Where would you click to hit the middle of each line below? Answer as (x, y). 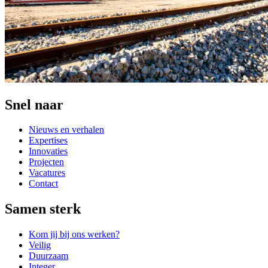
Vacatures (47, 173)
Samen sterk (43, 209)
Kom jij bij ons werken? (74, 234)
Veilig (40, 245)
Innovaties (48, 151)
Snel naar (34, 104)
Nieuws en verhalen (66, 130)
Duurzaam (48, 256)
